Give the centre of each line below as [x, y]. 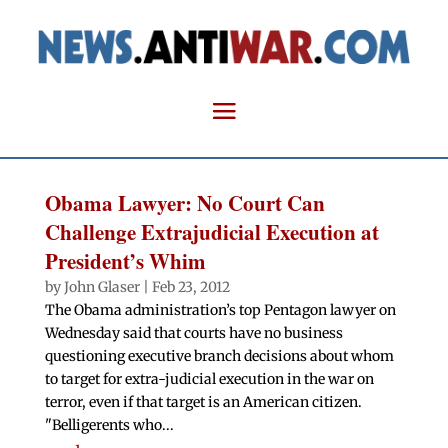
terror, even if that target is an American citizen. [203, 402]
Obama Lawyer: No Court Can [184, 203]
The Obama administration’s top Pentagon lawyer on [220, 310]
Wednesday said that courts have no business [193, 333]
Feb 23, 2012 [190, 287]
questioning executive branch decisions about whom [219, 356]
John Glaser [101, 287]
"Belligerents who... [109, 425]
